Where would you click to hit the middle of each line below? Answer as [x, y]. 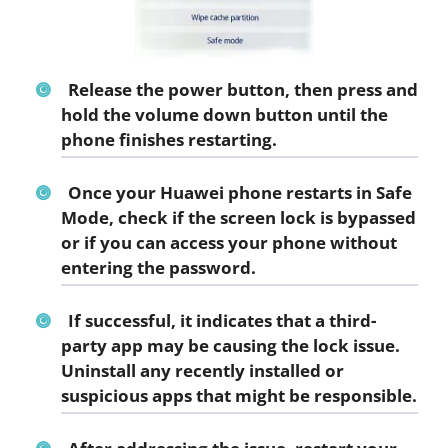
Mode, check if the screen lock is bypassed [238, 218]
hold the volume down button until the [224, 115]
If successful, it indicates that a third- [221, 321]
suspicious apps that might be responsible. [239, 396]
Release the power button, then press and [242, 90]
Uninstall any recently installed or [202, 371]
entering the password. [158, 268]
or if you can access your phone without [229, 243]
